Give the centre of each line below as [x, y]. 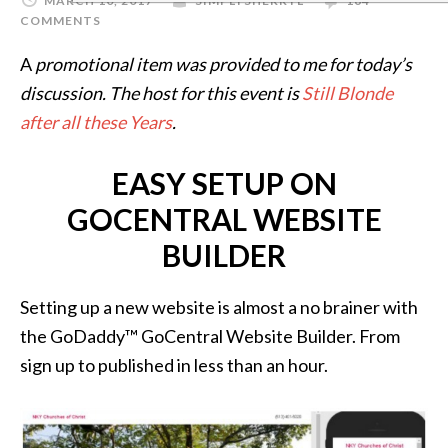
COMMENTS [60, 20]
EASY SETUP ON [224, 183]
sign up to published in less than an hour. [174, 365]
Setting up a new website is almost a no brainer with [219, 307]
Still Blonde [347, 93]
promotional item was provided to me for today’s [222, 64]
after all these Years [96, 122]
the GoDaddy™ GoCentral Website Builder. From [210, 336]
